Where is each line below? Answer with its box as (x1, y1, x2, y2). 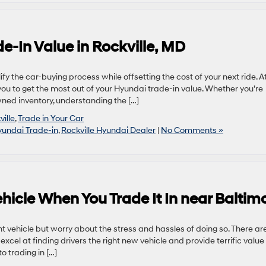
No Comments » (161, 125, 223, 135)
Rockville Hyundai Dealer (61, 125, 156, 135)
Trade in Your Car (18, 113, 84, 123)
